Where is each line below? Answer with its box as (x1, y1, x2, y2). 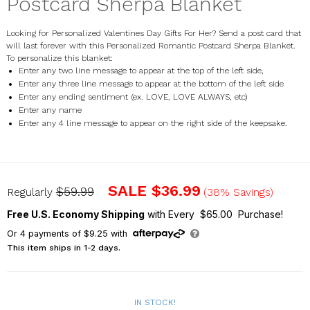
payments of (25, 228, 84, 239)
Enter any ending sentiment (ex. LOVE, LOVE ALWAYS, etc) (18, 91, 250, 102)
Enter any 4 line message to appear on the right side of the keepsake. (18, 118, 287, 128)
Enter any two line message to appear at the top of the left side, (18, 65, 266, 75)
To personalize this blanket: (6, 53, 113, 63)
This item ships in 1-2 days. (6, 243, 120, 253)
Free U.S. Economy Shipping (6, 208, 145, 221)
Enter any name (18, 104, 82, 115)
